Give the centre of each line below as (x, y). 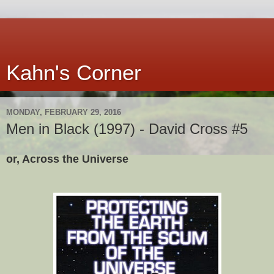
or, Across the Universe (67, 159)
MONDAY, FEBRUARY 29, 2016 (64, 112)
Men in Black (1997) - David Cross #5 (127, 129)
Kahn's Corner (74, 73)
